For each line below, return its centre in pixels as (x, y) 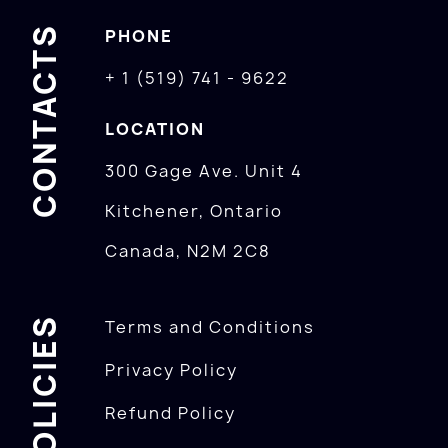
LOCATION (155, 129)
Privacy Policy (172, 370)
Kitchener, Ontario (194, 211)
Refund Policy (171, 413)
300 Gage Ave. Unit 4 (204, 171)
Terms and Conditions (210, 327)
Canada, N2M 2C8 (188, 251)
